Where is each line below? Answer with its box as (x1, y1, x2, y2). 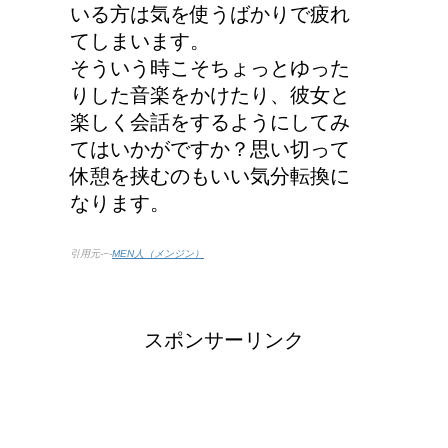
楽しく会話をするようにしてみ (70, 110, 350, 133)
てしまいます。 (70, 29, 210, 52)
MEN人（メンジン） (112, 247, 204, 259)
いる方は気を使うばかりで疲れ (70, 2, 350, 25)
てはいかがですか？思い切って (70, 137, 350, 160)
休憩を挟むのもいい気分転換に (70, 164, 350, 187)
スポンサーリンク (144, 328, 304, 351)
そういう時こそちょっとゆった (70, 56, 350, 79)
